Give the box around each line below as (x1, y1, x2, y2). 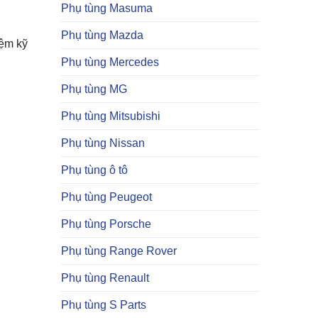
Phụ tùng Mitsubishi (61, 110, 160, 122)
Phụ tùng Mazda (61, 29, 143, 41)
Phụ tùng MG (61, 83, 127, 95)
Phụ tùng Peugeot (61, 191, 152, 203)
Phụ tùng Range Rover (61, 245, 177, 257)
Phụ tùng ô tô (61, 164, 128, 176)
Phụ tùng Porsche (61, 218, 151, 230)
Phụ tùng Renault (61, 272, 149, 284)
